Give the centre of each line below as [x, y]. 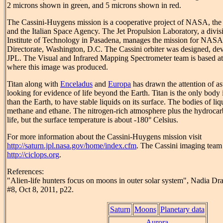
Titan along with [34, 84]
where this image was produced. [57, 67]
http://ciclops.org [33, 155]
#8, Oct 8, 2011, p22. [40, 190]
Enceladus [76, 84]
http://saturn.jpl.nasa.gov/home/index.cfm [72, 146]
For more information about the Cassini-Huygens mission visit [104, 137]
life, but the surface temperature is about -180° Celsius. [93, 120]
